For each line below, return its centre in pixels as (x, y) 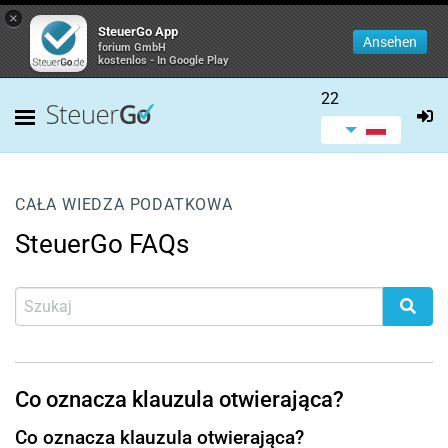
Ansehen (390, 42)
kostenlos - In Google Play (163, 60)
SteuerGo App (138, 31)
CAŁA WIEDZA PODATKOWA (124, 204)
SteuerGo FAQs (102, 244)
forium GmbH (132, 47)
